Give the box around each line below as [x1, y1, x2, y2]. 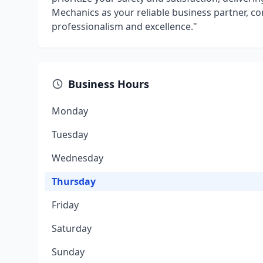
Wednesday [52, 151, 103, 164]
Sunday [52, 245, 85, 258]
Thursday [52, 175, 96, 188]
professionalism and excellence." [52, 20, 197, 33]
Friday [52, 198, 79, 211]
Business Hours [68, 77, 149, 91]
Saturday [52, 222, 92, 235]
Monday [52, 104, 88, 117]
